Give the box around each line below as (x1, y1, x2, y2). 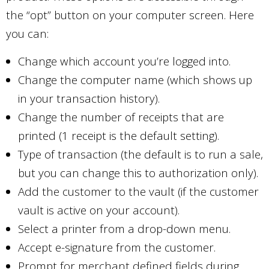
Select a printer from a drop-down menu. (18, 221, 231, 236)
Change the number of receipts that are (18, 109, 224, 124)
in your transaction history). (18, 91, 160, 106)
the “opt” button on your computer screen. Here (6, 7, 254, 22)
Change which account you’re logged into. (18, 53, 231, 68)
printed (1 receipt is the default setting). (18, 128, 219, 143)
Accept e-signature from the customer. (18, 240, 216, 255)
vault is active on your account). (18, 202, 180, 217)
